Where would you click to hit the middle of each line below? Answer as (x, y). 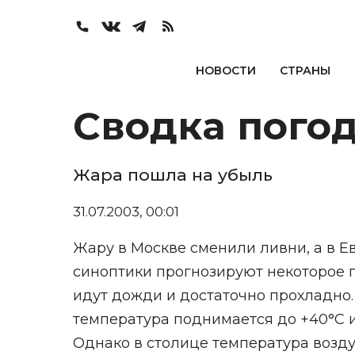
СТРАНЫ (305, 71)
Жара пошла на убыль (173, 175)
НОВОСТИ (225, 71)
